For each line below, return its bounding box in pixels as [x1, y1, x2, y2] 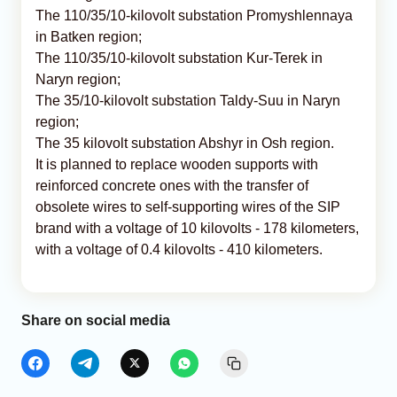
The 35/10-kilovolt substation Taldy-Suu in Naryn [35, 92, 340, 108]
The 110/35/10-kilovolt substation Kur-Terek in [35, 50, 323, 66]
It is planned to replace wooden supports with [35, 156, 318, 172]
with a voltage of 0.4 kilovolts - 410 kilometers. [35, 241, 323, 257]
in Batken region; [35, 28, 142, 44]
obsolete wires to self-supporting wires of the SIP [35, 198, 340, 214]
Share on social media [21, 312, 170, 328]
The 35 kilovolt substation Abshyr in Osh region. [35, 135, 334, 151]
